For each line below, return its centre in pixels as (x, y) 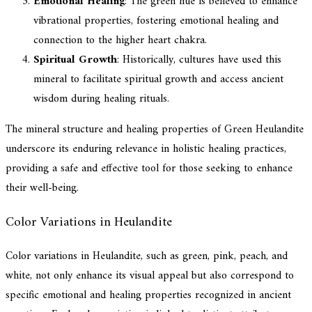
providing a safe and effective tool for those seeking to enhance (149, 168)
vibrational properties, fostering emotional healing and (156, 21)
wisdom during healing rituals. (101, 99)
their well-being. (42, 188)
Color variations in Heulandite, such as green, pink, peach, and (147, 257)
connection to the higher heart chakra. (120, 40)
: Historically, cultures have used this (199, 60)
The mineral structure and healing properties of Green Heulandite (155, 129)
